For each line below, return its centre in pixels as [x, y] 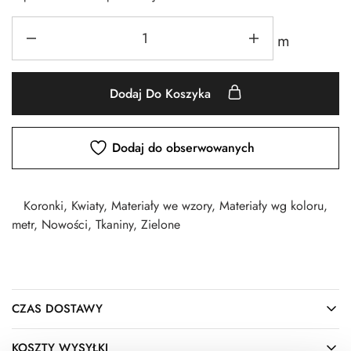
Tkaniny [114, 224]
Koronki [43, 205]
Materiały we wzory [161, 205]
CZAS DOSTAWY [57, 308]
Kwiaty [87, 205]
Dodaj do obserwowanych [183, 147]
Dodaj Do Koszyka [162, 93]
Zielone [161, 224]
